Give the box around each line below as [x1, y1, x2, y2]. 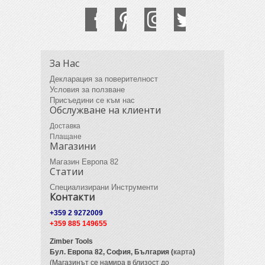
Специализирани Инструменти [49, 182, 158, 192]
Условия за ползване [49, 85, 125, 94]
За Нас [49, 56, 79, 70]
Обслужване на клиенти [49, 103, 161, 117]
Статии [49, 164, 83, 178]
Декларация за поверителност [49, 74, 158, 83]
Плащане [49, 132, 82, 141]
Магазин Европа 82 [49, 157, 118, 166]
